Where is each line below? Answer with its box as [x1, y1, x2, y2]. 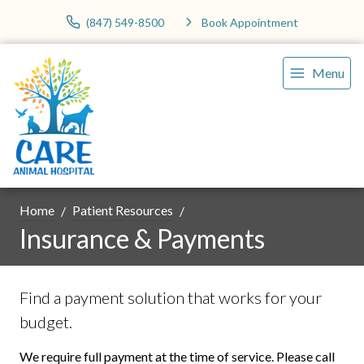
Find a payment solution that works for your [19, 288, 322, 308]
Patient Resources [72, 202, 173, 219]
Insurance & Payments [19, 223, 265, 255]
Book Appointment [201, 15, 298, 29]
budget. [19, 312, 72, 332]
